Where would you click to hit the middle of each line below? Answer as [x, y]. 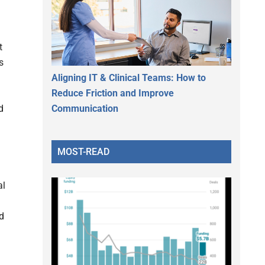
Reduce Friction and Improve [113, 93]
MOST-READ [83, 151]
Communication [85, 108]
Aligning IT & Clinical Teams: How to [129, 77]
